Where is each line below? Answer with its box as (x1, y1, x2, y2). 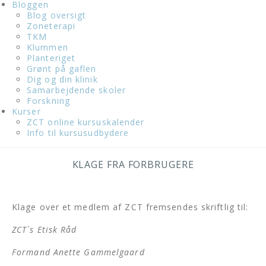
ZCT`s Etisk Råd (12, 224, 77, 236)
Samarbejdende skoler (27, 84, 126, 96)
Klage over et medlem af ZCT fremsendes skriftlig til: (12, 201, 249, 213)
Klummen (27, 42, 68, 53)
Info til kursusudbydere (27, 127, 129, 139)
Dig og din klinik (27, 74, 98, 85)
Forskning (27, 95, 70, 107)
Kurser (12, 106, 41, 118)
